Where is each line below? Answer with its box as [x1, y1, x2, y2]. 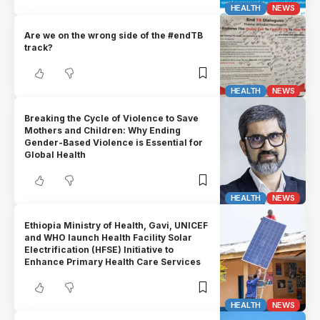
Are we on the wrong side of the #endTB [24, 29, 204, 41]
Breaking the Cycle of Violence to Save [24, 112, 199, 124]
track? [24, 41, 54, 53]
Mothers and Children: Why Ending [24, 124, 181, 136]
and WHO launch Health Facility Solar [24, 231, 193, 243]
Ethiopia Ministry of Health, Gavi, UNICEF [24, 219, 209, 231]
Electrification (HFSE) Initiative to [24, 244, 174, 255]
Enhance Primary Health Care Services [24, 256, 201, 267]
